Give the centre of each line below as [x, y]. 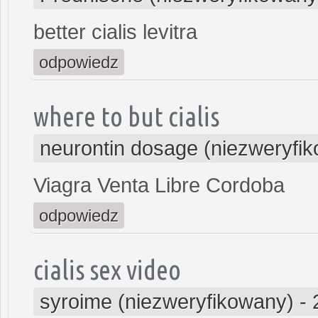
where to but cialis [126, 116]
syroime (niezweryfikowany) [167, 301]
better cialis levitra [115, 32]
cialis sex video [107, 269]
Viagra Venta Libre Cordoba [159, 185]
